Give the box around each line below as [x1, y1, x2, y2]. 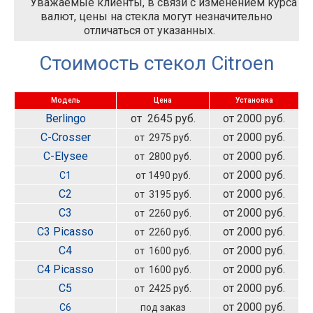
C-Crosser [40, 131, 91, 144]
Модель [50, 96, 80, 104]
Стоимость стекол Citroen [39, 52, 274, 75]
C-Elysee [43, 150, 88, 163]
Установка [235, 96, 273, 104]
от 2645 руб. [130, 112, 196, 125]
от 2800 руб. [134, 151, 191, 162]
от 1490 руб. [135, 170, 191, 181]
